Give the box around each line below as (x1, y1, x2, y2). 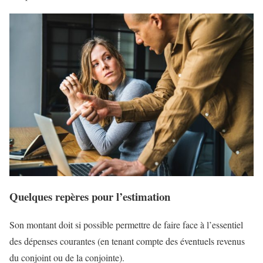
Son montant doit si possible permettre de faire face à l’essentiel (9, 218, 243, 231)
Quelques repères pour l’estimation (9, 188, 170, 204)
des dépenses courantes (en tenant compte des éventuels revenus (9, 235, 245, 248)
